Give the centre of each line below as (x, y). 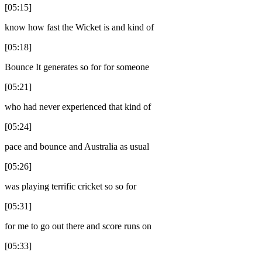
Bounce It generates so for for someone (77, 67)
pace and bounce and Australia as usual (77, 146)
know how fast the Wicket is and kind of (79, 27)
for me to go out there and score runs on (78, 226)
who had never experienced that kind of (78, 106)
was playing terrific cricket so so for (70, 186)
